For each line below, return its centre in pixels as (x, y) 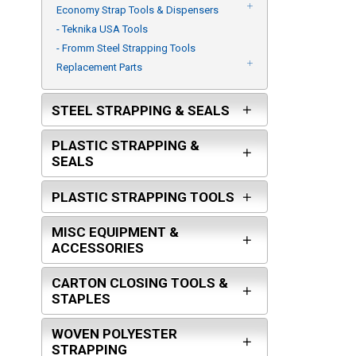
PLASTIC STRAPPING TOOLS (143, 197)
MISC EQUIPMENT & (115, 232)
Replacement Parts (99, 68)
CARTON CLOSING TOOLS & (140, 283)
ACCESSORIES (98, 248)
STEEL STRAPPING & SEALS (141, 110)
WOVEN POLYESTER (114, 334)
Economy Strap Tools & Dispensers (137, 10)
